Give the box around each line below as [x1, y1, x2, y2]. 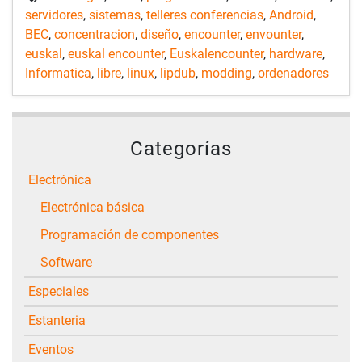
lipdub [160, 65, 196, 81]
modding [201, 65, 252, 81]
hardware [269, 45, 322, 61]
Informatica [25, 65, 91, 81]
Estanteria [36, 312, 86, 328]
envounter [246, 26, 301, 42]
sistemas [89, 6, 141, 23]
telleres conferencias [146, 6, 263, 23]
